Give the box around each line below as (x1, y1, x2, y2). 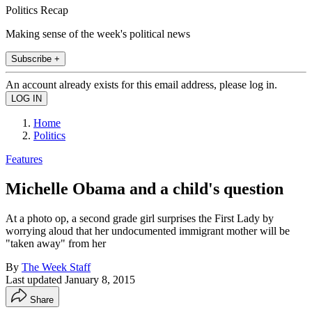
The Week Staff (22, 260, 91, 273)
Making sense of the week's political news (6, 27, 190, 40)
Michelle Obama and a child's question (6, 179, 283, 198)
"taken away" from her (6, 237, 106, 249)
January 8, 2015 (65, 273, 135, 286)
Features (6, 153, 42, 165)
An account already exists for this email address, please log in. (6, 78, 277, 91)
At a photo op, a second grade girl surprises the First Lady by (6, 212, 274, 224)
